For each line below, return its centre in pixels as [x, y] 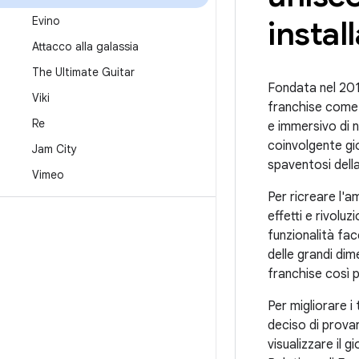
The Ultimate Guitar [83, 72]
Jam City [54, 149]
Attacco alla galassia [85, 46]
